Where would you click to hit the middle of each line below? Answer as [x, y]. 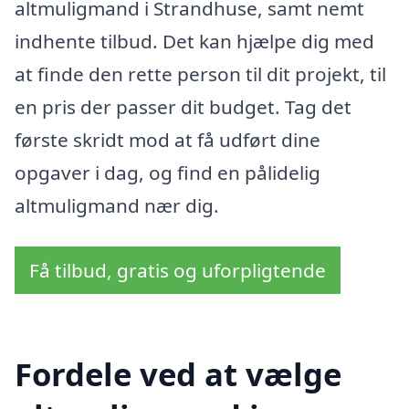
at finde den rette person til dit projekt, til [200, 73]
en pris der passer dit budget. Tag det [183, 106]
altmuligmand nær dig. [117, 205]
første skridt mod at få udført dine [168, 139]
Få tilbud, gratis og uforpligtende [178, 271]
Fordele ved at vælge [178, 374]
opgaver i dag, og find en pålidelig [168, 172]
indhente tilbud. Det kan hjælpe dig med [194, 41]
